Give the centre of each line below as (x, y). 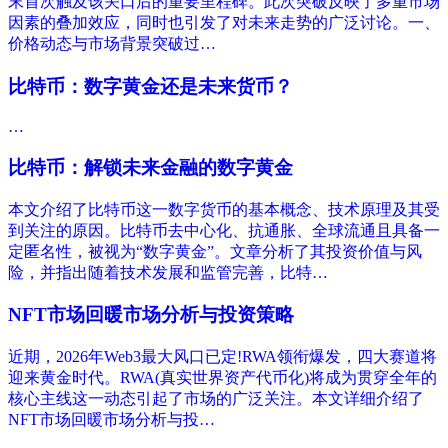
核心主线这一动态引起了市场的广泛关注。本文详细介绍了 (216, 399)
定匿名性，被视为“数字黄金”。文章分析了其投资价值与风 (215, 251)
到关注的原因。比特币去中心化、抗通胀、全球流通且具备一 (224, 230)
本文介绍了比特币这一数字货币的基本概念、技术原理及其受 (224, 209)
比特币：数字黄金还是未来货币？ (150, 86)
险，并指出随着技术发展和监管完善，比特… (168, 272)
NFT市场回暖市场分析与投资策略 (151, 315)
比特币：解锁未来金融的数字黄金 (150, 167)
